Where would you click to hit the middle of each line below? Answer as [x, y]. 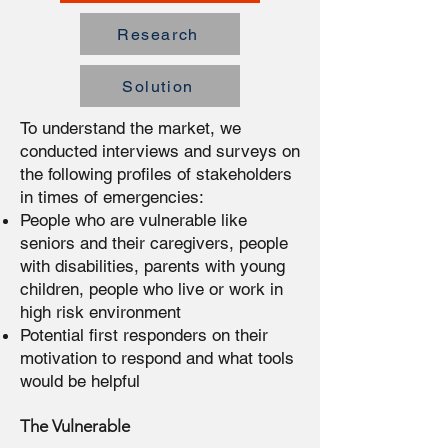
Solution [158, 86]
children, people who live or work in [151, 289]
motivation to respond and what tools [157, 358]
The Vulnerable [75, 426]
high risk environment [100, 312]
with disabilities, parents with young [152, 266]
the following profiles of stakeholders [156, 174]
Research [158, 34]
